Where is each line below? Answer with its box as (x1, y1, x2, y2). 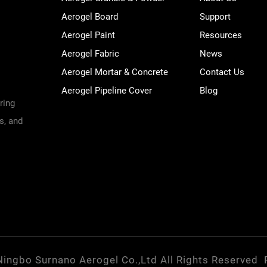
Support (200, 11, 231, 22)
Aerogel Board (61, 11, 118, 22)
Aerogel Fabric (61, 48, 119, 59)
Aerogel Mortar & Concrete (61, 67, 168, 77)
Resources (200, 30, 243, 41)
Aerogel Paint (61, 30, 115, 41)
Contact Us (200, 67, 245, 77)
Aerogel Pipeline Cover (61, 85, 152, 96)
